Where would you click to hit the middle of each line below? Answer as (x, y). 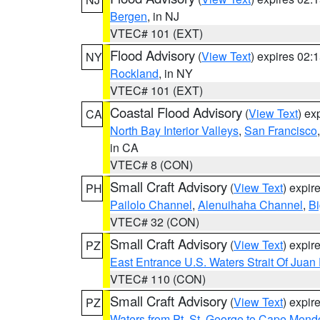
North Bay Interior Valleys (174, 130)
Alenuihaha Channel (250, 205)
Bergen (129, 16)
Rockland (134, 73)
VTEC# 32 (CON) (155, 222)
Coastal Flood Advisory (176, 112)
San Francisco (281, 130)
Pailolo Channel (151, 205)
